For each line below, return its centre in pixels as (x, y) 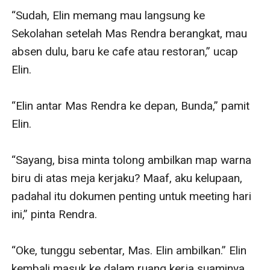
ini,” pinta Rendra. (55, 214)
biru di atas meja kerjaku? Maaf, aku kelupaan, (127, 178)
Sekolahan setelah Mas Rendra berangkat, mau (130, 33)
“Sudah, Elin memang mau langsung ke (108, 15)
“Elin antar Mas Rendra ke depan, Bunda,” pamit (131, 105)
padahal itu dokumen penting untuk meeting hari (132, 196)
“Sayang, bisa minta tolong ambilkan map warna (132, 160)
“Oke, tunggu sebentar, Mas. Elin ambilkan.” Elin (129, 250)
